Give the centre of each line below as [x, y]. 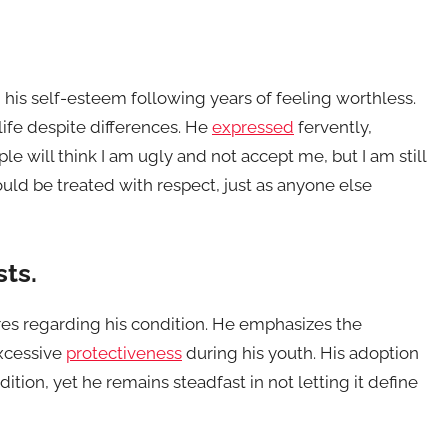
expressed [253, 126]
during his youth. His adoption [300, 353]
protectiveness [124, 353]
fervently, [333, 126]
